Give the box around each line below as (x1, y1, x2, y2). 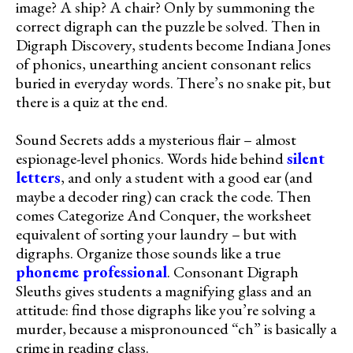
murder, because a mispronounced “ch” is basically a (16, 318, 336, 339)
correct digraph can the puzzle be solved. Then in (16, 15, 321, 36)
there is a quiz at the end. (16, 91, 168, 112)
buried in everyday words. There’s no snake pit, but (16, 72, 331, 93)
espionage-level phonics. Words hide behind (16, 147, 287, 169)
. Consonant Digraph (167, 261, 299, 282)
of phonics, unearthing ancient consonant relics (16, 53, 311, 74)
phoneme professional (16, 261, 167, 282)
